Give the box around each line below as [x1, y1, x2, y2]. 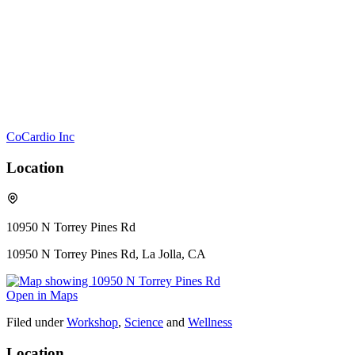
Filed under [6, 315, 63, 329]
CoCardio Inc [6, 130, 74, 144]
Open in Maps [6, 288, 78, 302]
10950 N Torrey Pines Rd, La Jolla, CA [6, 246, 206, 261]
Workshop [67, 315, 118, 329]
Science [124, 315, 163, 329]
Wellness [188, 315, 232, 329]
